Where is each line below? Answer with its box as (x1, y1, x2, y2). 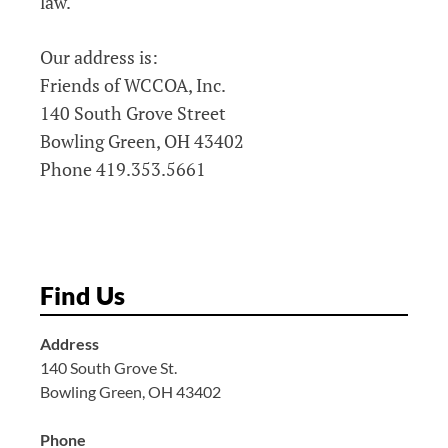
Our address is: (40, 44, 158, 69)
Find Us (40, 279, 125, 310)
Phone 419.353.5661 (40, 156, 206, 181)
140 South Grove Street (40, 100, 226, 125)
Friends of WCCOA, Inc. (40, 72, 226, 97)
